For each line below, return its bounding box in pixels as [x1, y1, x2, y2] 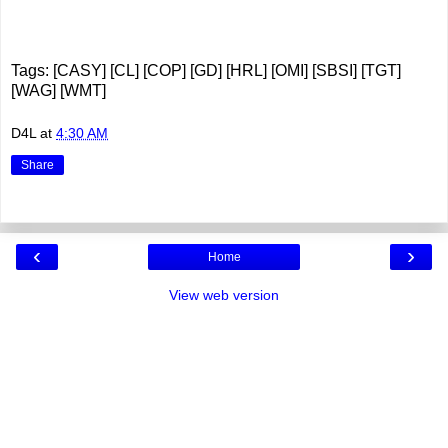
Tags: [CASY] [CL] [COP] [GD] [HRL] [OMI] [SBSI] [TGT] [11, 61, 401, 79]
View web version [169, 287, 279, 304]
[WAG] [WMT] [11, 81, 106, 99]
